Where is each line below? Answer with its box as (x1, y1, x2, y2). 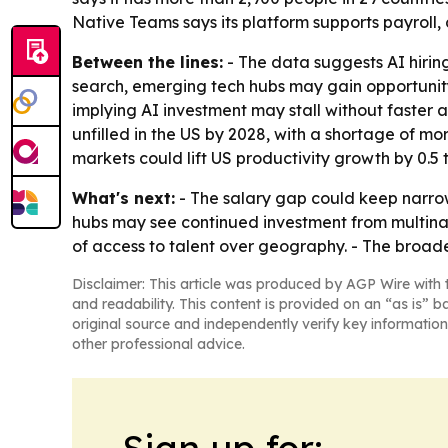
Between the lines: (72, 52, 223, 73)
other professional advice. (72, 335, 245, 354)
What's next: (72, 188, 175, 209)
